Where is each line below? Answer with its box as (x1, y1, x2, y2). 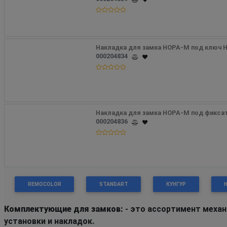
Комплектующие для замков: (4, 204, 125, 214)
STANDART (99, 180, 128, 187)
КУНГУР (166, 180, 186, 187)
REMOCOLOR (27, 180, 61, 187)
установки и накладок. (4, 216, 94, 226)
